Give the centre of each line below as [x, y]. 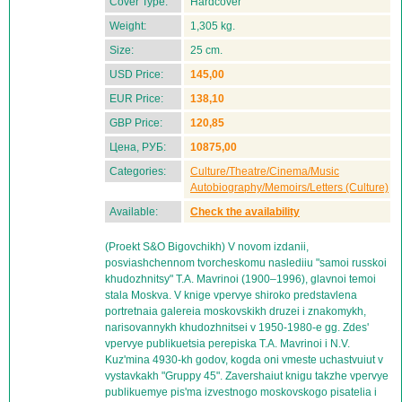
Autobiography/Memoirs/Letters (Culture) [289, 188]
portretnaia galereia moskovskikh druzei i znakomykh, [236, 311]
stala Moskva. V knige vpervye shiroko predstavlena [231, 295]
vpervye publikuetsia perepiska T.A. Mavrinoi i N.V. [227, 344]
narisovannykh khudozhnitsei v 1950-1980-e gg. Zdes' [237, 328]
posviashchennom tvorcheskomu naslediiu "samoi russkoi [246, 263]
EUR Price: [136, 99]
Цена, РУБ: [138, 147]
